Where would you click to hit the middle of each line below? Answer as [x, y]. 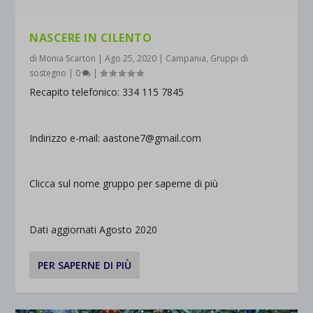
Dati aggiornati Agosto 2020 [94, 229]
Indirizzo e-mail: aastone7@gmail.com [116, 138]
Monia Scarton [68, 59]
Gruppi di [230, 59]
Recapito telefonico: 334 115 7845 [107, 92]
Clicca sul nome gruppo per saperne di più [124, 184]
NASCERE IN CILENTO [91, 38]
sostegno [48, 73]
